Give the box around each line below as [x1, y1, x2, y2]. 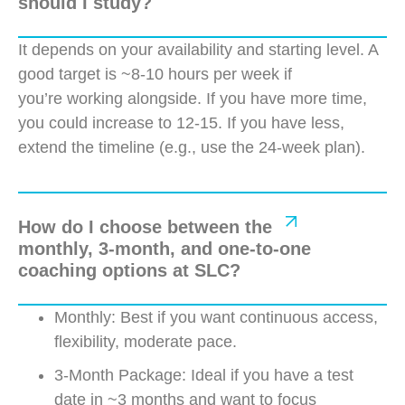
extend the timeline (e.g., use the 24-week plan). [18, 137, 365, 156]
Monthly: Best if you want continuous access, [54, 307, 378, 326]
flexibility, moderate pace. [54, 332, 237, 351]
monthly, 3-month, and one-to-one [18, 238, 311, 259]
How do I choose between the [18, 216, 272, 237]
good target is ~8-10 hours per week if [18, 64, 292, 83]
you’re [18, 89, 62, 108]
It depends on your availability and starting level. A [18, 40, 378, 59]
